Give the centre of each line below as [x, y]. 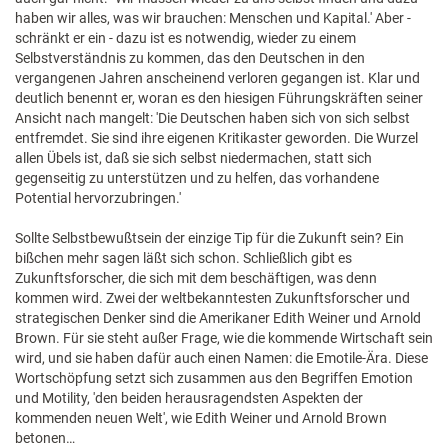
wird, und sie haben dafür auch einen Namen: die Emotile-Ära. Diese [221, 358]
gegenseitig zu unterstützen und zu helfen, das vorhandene [197, 178]
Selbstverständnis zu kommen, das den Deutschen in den [190, 58]
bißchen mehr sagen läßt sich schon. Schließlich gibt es [183, 258]
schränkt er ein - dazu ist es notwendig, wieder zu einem [185, 38]
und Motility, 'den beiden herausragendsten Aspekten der [189, 398]
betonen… [45, 438]
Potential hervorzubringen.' [98, 198]
